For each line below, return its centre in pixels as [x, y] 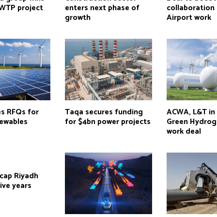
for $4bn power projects [108, 122]
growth [77, 17]
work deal [184, 131]
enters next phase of [102, 8]
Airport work [189, 17]
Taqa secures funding [104, 112]
